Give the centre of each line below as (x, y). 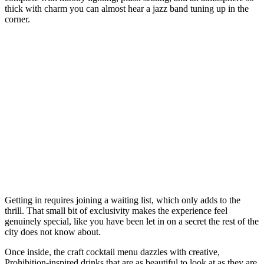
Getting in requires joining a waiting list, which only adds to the (123, 200)
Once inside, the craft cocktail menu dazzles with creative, (112, 252)
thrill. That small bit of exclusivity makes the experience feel (116, 211)
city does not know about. (53, 232)
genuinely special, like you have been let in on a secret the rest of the (132, 222)
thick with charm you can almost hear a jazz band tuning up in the (127, 9)
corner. (17, 19)
